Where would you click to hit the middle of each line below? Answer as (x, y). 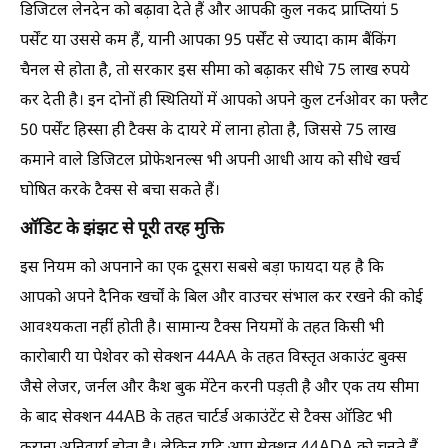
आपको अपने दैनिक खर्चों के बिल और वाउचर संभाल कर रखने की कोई (221, 298)
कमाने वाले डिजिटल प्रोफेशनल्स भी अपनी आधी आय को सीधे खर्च (210, 161)
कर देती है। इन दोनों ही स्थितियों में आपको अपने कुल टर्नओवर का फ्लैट (224, 101)
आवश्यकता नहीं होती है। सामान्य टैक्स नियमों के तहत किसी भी (202, 328)
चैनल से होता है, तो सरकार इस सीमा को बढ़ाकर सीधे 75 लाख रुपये (215, 71)
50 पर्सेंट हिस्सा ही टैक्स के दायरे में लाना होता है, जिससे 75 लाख (208, 131)
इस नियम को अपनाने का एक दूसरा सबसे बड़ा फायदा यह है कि (202, 268)
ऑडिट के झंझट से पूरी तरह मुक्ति (122, 230)
